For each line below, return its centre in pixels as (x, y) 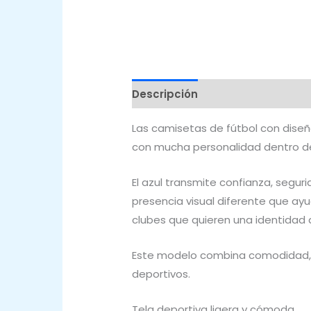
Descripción (165, 94)
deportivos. (161, 274)
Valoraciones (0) (258, 94)
